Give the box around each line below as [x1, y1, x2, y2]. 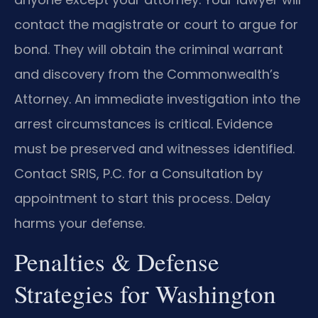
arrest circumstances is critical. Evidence [14, 114, 273, 133]
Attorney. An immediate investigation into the [14, 89, 300, 108]
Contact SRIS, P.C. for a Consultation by [14, 164, 263, 182]
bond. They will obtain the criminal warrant [14, 40, 283, 58]
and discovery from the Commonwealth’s [14, 65, 280, 83]
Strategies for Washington [14, 277, 276, 311]
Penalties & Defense [14, 245, 219, 279]
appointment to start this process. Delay [14, 189, 270, 207]
